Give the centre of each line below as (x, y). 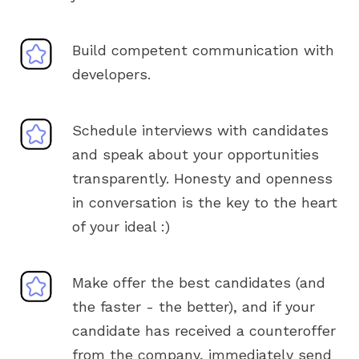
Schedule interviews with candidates (200, 130)
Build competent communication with (203, 50)
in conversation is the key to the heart (205, 202)
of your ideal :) (121, 226)
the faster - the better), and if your (194, 307)
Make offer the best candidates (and (199, 282)
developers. (111, 74)
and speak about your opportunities (196, 154)
